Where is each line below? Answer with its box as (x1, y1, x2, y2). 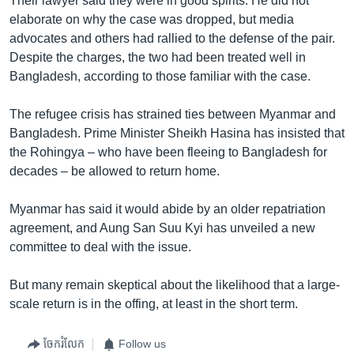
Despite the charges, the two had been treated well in (9, 50, 306, 64)
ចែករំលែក (43, 337, 85, 351)
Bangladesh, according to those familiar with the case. (9, 69, 311, 83)
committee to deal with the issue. (9, 239, 191, 254)
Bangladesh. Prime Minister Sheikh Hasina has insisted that (9, 126, 345, 140)
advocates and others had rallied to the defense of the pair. (9, 31, 335, 45)
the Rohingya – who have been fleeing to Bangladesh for (9, 145, 327, 159)
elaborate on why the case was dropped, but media (9, 12, 294, 26)
